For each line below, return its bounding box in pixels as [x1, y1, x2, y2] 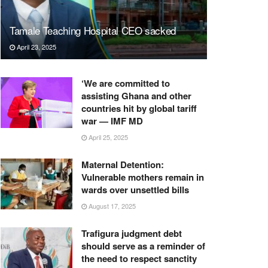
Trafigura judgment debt [81, 226, 182, 240]
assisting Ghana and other [81, 89, 191, 102]
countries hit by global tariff [81, 101, 197, 115]
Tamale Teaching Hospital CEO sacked [10, 22, 176, 38]
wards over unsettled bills [81, 182, 189, 196]
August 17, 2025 [87, 200, 136, 211]
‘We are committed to [81, 76, 170, 90]
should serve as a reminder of [81, 239, 205, 252]
